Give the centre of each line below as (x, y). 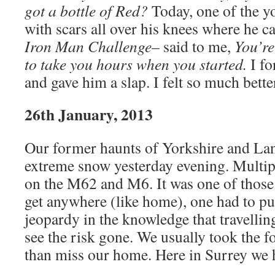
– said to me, (193, 46)
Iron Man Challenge (88, 46)
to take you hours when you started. (137, 64)
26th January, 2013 (89, 114)
